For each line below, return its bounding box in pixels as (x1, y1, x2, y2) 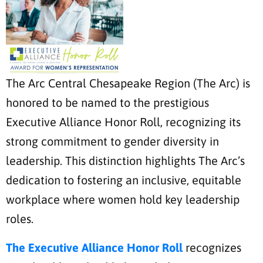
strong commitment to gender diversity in (6, 134, 219, 149)
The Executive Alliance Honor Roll (6, 241, 183, 255)
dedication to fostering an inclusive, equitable (6, 173, 241, 187)
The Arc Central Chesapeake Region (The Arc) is (6, 76, 250, 90)
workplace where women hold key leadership (6, 193, 240, 207)
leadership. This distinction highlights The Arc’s (6, 154, 245, 168)
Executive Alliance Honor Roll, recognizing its (6, 115, 241, 129)
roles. (6, 212, 36, 226)
